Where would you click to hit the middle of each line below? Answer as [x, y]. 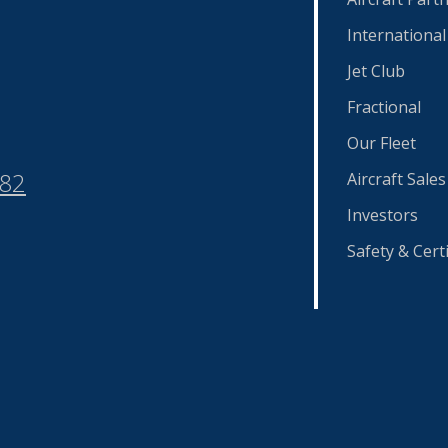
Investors [382, 215]
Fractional [384, 107]
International [396, 35]
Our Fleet [381, 143]
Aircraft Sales [396, 179]
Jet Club [376, 71]
